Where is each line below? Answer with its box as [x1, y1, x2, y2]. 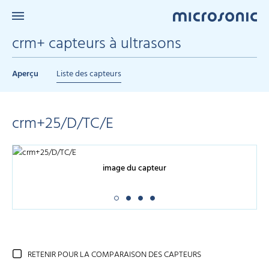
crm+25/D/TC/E [12, 112, 113, 136]
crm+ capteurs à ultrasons [12, 32, 181, 56]
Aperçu [12, 67, 38, 81]
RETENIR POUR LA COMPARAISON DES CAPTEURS [28, 248, 201, 262]
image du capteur [103, 162, 166, 176]
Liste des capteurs [56, 67, 121, 81]
